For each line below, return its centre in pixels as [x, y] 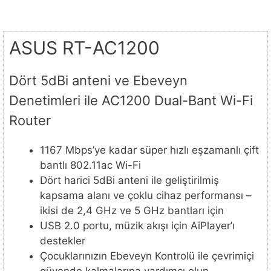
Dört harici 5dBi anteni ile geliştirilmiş [129, 180]
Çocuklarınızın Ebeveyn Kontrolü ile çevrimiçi [147, 256]
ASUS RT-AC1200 [84, 47]
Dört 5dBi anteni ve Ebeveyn [98, 80]
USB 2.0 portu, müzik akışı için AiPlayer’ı [137, 225]
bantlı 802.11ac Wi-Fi [90, 165]
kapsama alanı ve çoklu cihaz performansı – [146, 195]
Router [30, 120]
